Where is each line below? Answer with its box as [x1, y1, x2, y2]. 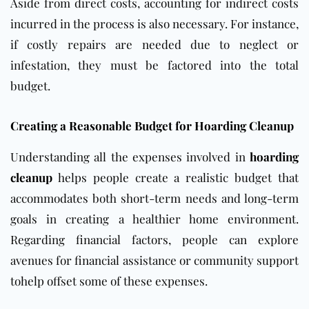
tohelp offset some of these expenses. [10, 273, 208, 289]
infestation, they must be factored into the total [10, 57, 299, 73]
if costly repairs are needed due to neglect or [10, 37, 299, 52]
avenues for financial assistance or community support [10, 252, 299, 268]
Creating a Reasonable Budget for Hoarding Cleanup [10, 118, 294, 134]
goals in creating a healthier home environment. [10, 211, 299, 227]
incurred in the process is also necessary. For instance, [10, 16, 299, 32]
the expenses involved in [110, 149, 250, 165]
